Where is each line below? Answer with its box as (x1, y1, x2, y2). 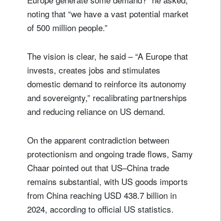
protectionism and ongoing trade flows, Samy (27, 147, 193, 160)
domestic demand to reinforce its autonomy (27, 77, 186, 90)
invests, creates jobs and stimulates (27, 63, 160, 76)
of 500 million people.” (27, 21, 108, 34)
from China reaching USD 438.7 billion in (27, 188, 177, 201)
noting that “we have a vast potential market (27, 7, 188, 20)
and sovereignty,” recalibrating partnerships (27, 91, 187, 104)
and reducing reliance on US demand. (27, 105, 165, 117)
